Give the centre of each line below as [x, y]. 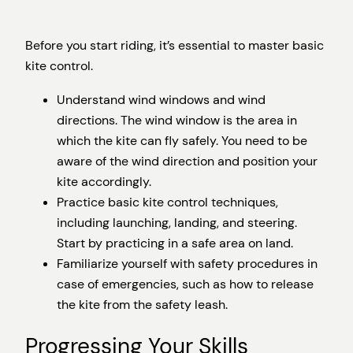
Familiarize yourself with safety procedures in [187, 263]
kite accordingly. [104, 181]
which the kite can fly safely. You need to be [182, 140]
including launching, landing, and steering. [177, 222]
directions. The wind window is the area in [177, 120]
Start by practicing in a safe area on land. [175, 243]
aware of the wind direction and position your [187, 161]
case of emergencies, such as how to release [185, 284]
